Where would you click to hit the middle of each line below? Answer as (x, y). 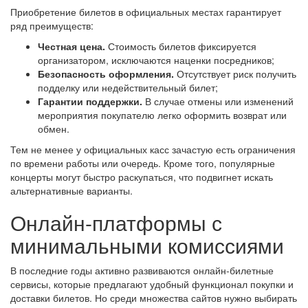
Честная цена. (71, 46)
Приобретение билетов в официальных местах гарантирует (146, 11)
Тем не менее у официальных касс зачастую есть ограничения (153, 149)
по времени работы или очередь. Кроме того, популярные (143, 163)
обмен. (54, 128)
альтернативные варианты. (71, 190)
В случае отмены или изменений (218, 101)
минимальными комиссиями (147, 245)
